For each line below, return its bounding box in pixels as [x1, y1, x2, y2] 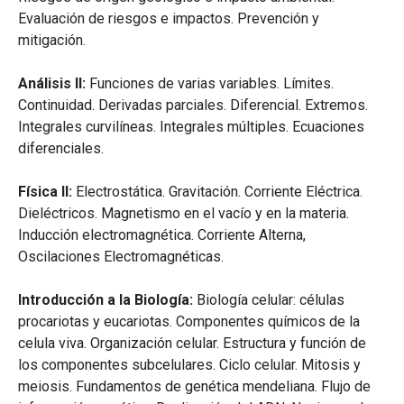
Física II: [18, 183, 72, 201]
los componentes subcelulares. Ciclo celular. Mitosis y [18, 356, 361, 374]
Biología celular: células [197, 291, 344, 309]
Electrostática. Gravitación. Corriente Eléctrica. [72, 183, 363, 201]
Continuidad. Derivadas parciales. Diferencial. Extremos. [18, 96, 368, 115]
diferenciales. [18, 140, 104, 158]
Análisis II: [18, 75, 86, 93]
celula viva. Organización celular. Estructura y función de [18, 335, 366, 353]
